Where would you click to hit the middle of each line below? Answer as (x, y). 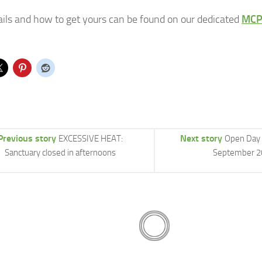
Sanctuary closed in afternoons (60, 152)
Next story (201, 138)
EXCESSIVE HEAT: (91, 138)
